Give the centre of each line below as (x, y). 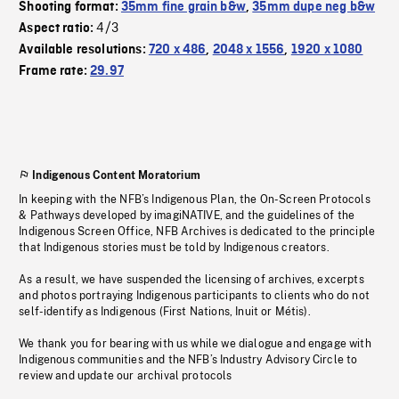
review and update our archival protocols (126, 376)
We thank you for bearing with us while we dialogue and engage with (195, 344)
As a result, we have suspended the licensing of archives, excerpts (191, 280)
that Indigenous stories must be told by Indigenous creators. (174, 248)
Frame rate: (55, 72)
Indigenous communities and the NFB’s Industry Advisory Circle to (188, 360)
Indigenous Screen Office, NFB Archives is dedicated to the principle (197, 232)
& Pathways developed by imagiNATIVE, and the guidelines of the (187, 216)
